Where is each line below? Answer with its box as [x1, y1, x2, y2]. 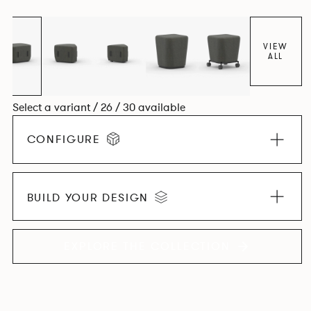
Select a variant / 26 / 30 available [12, 100, 185, 116]
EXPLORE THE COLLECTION [63, 239, 231, 255]
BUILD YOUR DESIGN [26, 190, 149, 206]
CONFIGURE [26, 132, 101, 148]
